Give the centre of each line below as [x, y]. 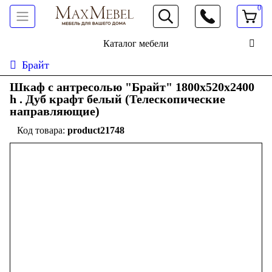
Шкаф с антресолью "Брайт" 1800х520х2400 [132, 87]
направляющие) [55, 111]
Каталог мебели [136, 43]
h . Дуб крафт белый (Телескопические [117, 99]
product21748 [96, 130]
